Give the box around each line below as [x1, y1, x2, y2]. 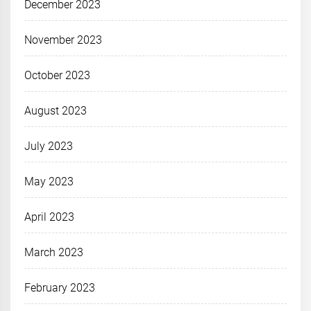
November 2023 [24, 33, 103, 47]
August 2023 [24, 103, 87, 117]
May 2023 [24, 174, 74, 188]
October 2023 [24, 68, 91, 82]
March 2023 [24, 245, 84, 259]
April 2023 [24, 210, 75, 224]
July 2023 [24, 139, 74, 153]
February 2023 [24, 280, 96, 294]
